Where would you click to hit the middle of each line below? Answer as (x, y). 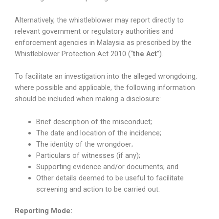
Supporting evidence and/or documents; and (107, 166)
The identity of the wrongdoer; (84, 144)
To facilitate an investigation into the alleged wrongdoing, (106, 77)
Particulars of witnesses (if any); (88, 155)
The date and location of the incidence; (99, 133)
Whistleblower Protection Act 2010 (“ (74, 54)
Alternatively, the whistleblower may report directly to (99, 20)
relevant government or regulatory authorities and (94, 31)
